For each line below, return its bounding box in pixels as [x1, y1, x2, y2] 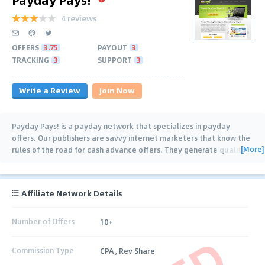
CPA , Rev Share [100, 245, 156, 256]
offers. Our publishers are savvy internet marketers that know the [12, 132, 250, 143]
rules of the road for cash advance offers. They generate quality [12, 144, 245, 155]
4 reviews [61, 11, 97, 24]
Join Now [99, 83, 135, 96]
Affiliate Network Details [21, 186, 122, 199]
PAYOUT [98, 41, 127, 53]
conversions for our [12, 156, 80, 167]
